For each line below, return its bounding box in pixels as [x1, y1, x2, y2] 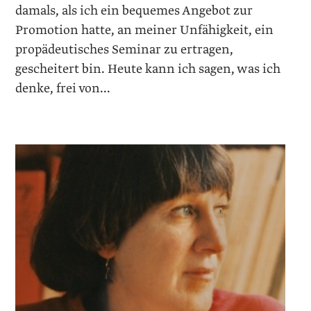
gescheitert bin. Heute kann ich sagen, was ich [15, 60, 281, 78]
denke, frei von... [15, 79, 111, 97]
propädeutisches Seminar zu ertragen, [15, 40, 234, 58]
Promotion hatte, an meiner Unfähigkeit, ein [15, 21, 274, 39]
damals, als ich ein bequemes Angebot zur [15, 1, 253, 19]
